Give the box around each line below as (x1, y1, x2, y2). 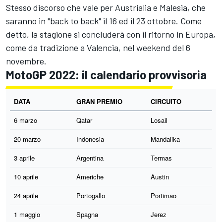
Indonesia (76, 134, 104, 144)
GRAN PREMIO (76, 96, 122, 106)
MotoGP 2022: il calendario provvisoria (6, 67, 207, 82)
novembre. (6, 55, 47, 66)
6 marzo (14, 115, 37, 125)
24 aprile (14, 190, 38, 200)
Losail (151, 115, 167, 125)
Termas (151, 153, 172, 163)
